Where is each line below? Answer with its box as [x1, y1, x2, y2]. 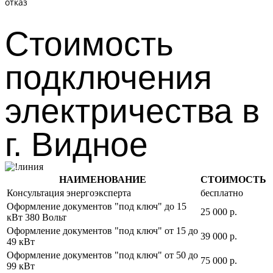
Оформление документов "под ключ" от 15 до [7, 225, 198, 236]
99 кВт [7, 261, 35, 271]
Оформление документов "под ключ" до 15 [7, 201, 186, 211]
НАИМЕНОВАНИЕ [58, 174, 146, 185]
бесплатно [200, 188, 243, 198]
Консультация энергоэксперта [7, 188, 131, 198]
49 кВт [7, 236, 35, 247]
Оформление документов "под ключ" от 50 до [7, 250, 198, 260]
